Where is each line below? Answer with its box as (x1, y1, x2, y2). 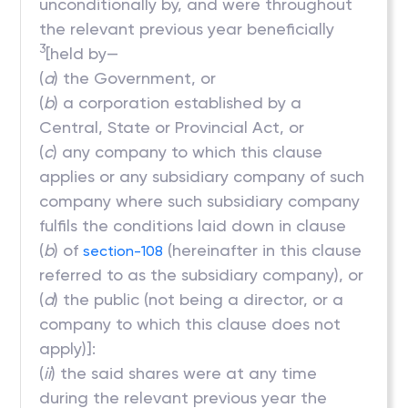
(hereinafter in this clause (163, 240, 362, 260)
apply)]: (39, 339, 97, 358)
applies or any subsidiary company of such (39, 167, 365, 186)
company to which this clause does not (39, 314, 342, 333)
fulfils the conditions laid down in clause (39, 216, 347, 235)
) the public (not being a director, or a (54, 290, 344, 309)
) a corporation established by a (54, 93, 302, 112)
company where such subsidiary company (39, 191, 361, 210)
